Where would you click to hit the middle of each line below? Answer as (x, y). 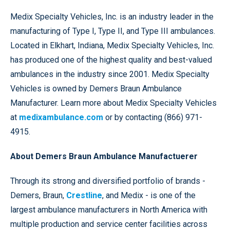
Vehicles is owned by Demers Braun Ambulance (96, 89)
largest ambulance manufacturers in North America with (109, 210)
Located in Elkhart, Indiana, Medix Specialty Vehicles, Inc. (112, 46)
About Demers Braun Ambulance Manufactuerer (104, 157)
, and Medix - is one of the (149, 196)
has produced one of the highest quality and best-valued (111, 60)
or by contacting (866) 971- (153, 118)
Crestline (84, 196)
